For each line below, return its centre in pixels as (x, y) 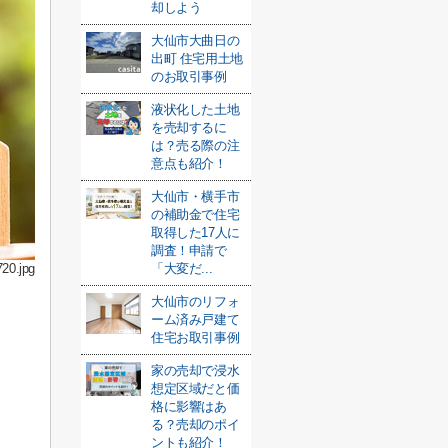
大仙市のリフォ (195, 301)
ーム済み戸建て (195, 319)
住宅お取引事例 (195, 337)
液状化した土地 (195, 109)
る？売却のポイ (195, 424)
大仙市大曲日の (195, 40)
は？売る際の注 (195, 145)
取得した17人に (195, 232)
